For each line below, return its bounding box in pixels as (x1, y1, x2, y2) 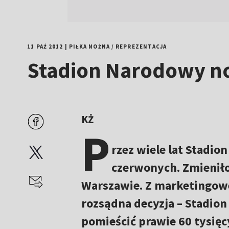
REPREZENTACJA (116, 43, 167, 50)
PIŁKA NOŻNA (68, 43, 110, 50)
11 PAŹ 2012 (27, 43, 63, 50)
